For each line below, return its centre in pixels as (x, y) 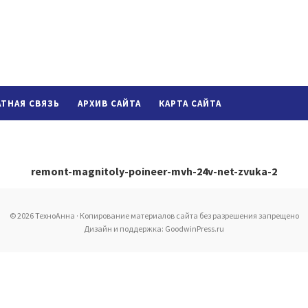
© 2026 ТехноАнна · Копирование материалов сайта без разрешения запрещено (154, 216)
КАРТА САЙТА (190, 103)
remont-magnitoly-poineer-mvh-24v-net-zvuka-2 (154, 171)
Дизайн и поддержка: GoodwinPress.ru (154, 229)
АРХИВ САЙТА (109, 103)
